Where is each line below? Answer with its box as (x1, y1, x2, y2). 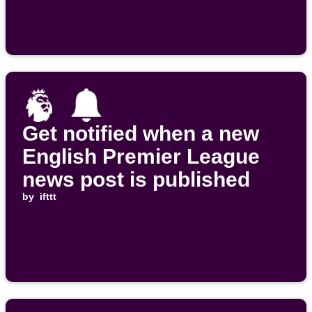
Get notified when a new (22, 122, 259, 146)
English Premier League (22, 145, 260, 169)
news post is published (22, 168, 250, 192)
